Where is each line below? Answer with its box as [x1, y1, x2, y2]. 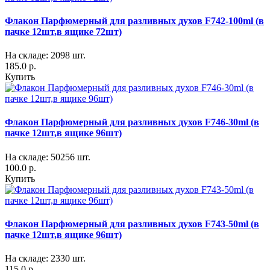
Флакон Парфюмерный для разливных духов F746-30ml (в [5, 117, 259, 128]
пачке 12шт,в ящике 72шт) [5, 26, 122, 37]
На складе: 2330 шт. [5, 253, 86, 264]
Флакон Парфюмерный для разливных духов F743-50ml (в [5, 218, 259, 229]
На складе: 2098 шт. [5, 50, 86, 61]
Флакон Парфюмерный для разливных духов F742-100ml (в [5, 15, 264, 26]
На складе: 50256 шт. [5, 151, 90, 162]
